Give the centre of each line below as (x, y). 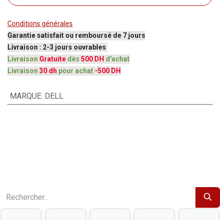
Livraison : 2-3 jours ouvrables (57, 47)
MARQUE (25, 96)
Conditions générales (40, 24)
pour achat (77, 71)
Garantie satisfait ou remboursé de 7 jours (76, 35)
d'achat (117, 59)
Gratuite (53, 59)
